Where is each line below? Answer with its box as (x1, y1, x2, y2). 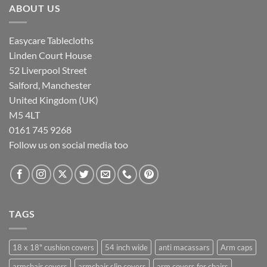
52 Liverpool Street (9, 64, 87, 76)
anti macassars (159, 242, 210, 252)
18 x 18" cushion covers (13, 242, 94, 252)
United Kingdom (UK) (9, 94, 98, 106)
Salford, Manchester (9, 79, 91, 91)
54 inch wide (105, 242, 148, 252)
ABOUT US (9, 2, 61, 14)
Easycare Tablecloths (9, 35, 94, 46)
